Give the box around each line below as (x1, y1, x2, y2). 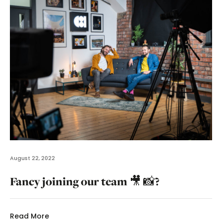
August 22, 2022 (10, 154, 55, 162)
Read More (10, 211, 49, 221)
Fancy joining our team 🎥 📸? (10, 173, 160, 189)
